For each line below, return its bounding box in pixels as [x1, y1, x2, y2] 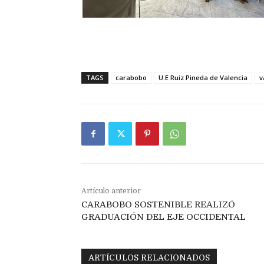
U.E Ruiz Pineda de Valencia [159, 73, 247, 82]
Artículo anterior [81, 187, 141, 196]
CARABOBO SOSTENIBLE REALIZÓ [81, 199, 235, 210]
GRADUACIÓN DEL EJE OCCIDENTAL [81, 212, 246, 223]
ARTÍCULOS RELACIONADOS [88, 253, 210, 263]
